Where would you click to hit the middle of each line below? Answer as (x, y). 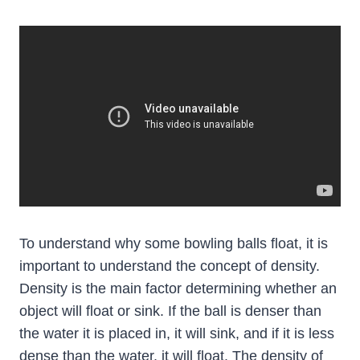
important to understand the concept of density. (170, 266)
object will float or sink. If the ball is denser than (170, 311)
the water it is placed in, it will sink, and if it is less (177, 334)
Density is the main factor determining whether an (178, 289)
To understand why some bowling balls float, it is (174, 244)
